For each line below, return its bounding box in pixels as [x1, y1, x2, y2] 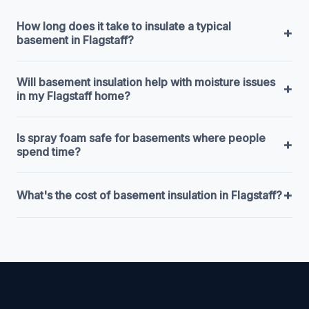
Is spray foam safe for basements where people [17, 130, 266, 145]
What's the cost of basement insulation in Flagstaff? [17, 188, 282, 202]
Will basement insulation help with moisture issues [17, 74, 275, 89]
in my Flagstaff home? [17, 88, 130, 103]
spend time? [17, 144, 81, 159]
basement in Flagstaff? [17, 32, 134, 47]
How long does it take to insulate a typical [17, 19, 231, 33]
